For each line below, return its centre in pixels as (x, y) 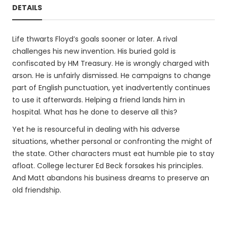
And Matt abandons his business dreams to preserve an (111, 178)
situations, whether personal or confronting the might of (112, 141)
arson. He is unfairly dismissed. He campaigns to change (111, 75)
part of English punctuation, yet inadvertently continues (111, 88)
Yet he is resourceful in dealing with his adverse (96, 129)
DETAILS (27, 8)
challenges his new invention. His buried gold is (94, 51)
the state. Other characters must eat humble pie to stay (113, 154)
